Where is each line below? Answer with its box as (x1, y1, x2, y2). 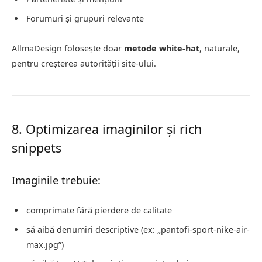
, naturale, (199, 43, 240, 54)
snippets (12, 139, 61, 157)
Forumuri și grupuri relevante (26, 12, 144, 24)
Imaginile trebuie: (12, 173, 101, 188)
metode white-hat (124, 43, 199, 54)
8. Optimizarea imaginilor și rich (12, 120, 202, 138)
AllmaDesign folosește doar (12, 43, 124, 54)
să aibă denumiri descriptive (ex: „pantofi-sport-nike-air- (26, 223, 250, 235)
